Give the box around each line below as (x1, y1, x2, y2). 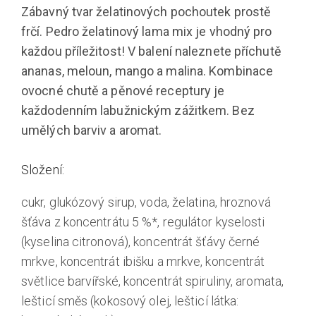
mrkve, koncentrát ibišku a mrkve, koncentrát (21, 253, 265, 269)
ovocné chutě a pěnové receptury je (21, 83, 225, 98)
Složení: (21, 162, 64, 177)
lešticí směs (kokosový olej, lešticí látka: (21, 293, 239, 308)
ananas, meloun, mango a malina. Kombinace (21, 63, 274, 78)
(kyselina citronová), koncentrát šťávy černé (21, 233, 260, 249)
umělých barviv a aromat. (21, 122, 162, 138)
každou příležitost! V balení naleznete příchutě (21, 43, 281, 59)
